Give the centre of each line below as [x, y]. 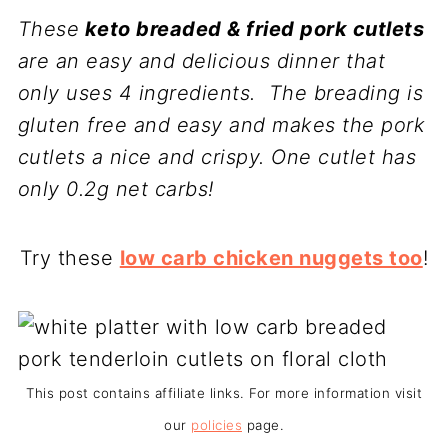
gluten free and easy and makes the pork [221, 125]
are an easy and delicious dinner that [201, 61]
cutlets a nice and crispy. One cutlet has [217, 157]
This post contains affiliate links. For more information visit [224, 393]
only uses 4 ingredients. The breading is [220, 93]
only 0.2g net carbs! [115, 189]
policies [216, 425]
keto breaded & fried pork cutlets [252, 29]
